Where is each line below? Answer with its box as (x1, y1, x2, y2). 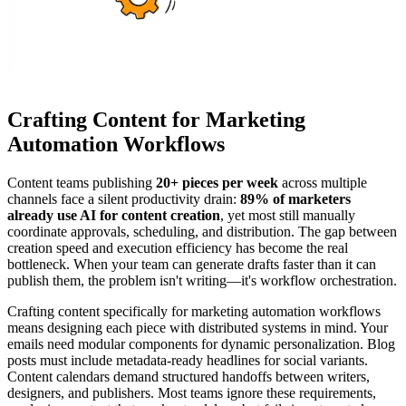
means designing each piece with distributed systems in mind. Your (7, 319, 388, 335)
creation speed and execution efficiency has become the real (7, 239, 348, 256)
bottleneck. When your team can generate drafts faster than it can (7, 256, 376, 272)
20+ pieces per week (156, 174, 278, 190)
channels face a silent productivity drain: (7, 190, 240, 207)
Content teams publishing (7, 174, 156, 190)
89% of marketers (240, 190, 351, 207)
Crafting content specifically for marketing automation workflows (7, 303, 381, 319)
